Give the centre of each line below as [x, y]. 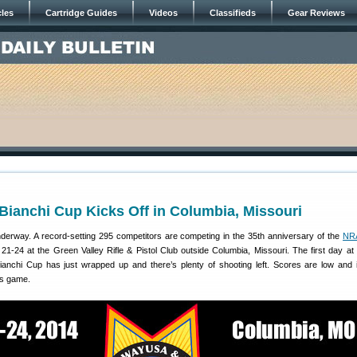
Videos [163, 13]
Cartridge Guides [81, 13]
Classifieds [233, 13]
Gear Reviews [316, 13]
